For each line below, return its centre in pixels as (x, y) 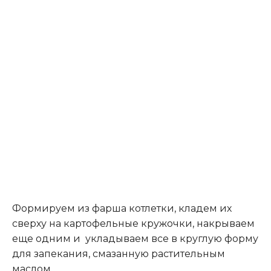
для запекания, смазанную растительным (119, 254)
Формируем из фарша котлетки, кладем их (122, 209)
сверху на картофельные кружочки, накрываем (133, 224)
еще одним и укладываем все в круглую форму (135, 239)
